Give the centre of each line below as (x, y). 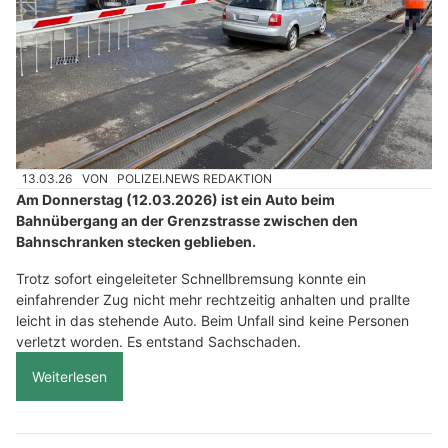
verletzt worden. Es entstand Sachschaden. (158, 342)
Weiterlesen (69, 377)
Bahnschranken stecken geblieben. (136, 242)
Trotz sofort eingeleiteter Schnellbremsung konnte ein (191, 279)
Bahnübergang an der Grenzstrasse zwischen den (187, 221)
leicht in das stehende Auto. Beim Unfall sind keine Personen (212, 321)
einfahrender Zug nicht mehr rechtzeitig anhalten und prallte (213, 300)
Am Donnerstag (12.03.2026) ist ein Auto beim (175, 200)
